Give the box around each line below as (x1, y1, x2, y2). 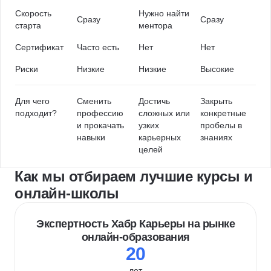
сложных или (139, 108, 190, 118)
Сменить (77, 96, 111, 106)
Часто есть (77, 42, 119, 52)
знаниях (200, 132, 232, 142)
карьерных (139, 132, 181, 142)
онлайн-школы (15, 185, 119, 201)
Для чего (15, 96, 50, 106)
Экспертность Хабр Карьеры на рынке (36, 218, 235, 230)
